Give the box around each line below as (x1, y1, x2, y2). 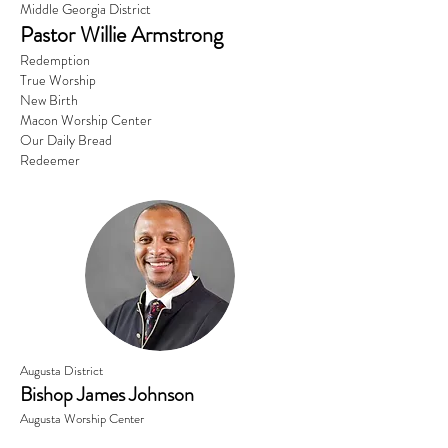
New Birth (20, 90, 78, 110)
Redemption (20, 50, 90, 70)
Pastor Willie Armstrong (20, 19, 223, 50)
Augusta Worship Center (20, 409, 144, 428)
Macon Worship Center (20, 110, 152, 130)
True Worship (20, 70, 96, 90)
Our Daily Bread (20, 130, 112, 150)
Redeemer (20, 150, 80, 170)
